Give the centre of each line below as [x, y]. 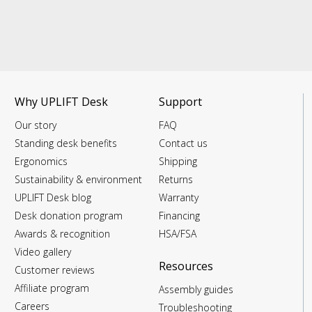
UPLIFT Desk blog [53, 197]
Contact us [183, 143]
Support [180, 102]
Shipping [178, 161]
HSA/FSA [177, 234]
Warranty [178, 197]
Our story [36, 125]
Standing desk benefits [66, 143]
